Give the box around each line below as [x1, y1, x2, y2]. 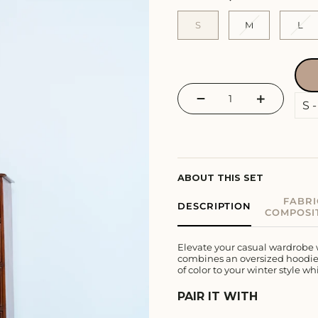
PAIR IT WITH [177, 289, 258, 303]
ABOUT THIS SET [177, 172, 263, 183]
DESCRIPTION [177, 199, 251, 212]
